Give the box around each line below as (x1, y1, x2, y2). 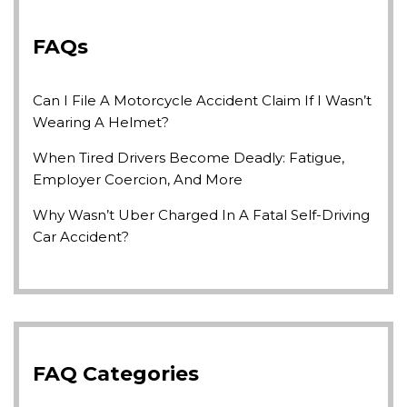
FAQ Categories (33, 362, 199, 386)
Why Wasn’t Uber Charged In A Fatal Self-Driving (33, 206, 370, 223)
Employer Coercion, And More (33, 171, 243, 188)
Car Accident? (33, 228, 129, 245)
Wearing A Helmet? (33, 114, 169, 131)
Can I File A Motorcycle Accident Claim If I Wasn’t (33, 92, 372, 109)
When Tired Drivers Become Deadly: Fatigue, (33, 149, 344, 166)
